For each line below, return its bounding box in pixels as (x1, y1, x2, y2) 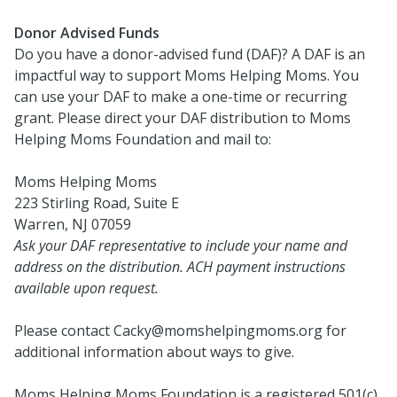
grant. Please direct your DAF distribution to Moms (14, 107, 351, 128)
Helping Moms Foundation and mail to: (14, 128, 271, 149)
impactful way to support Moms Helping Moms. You (14, 65, 359, 85)
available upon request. (14, 277, 159, 298)
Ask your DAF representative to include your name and (14, 235, 347, 255)
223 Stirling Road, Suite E (14, 192, 179, 213)
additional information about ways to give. (14, 341, 294, 362)
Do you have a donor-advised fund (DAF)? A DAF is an (14, 43, 365, 64)
